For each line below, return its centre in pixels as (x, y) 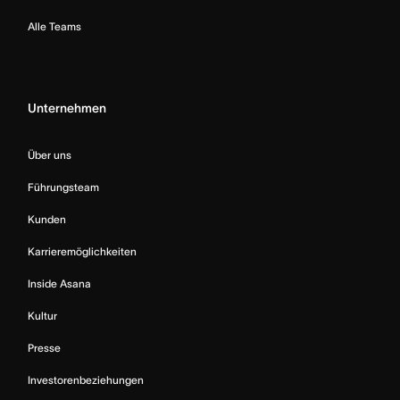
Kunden (47, 219)
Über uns (50, 155)
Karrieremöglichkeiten (82, 251)
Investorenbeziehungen (86, 380)
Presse (44, 348)
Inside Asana (59, 283)
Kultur (42, 316)
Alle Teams (54, 26)
